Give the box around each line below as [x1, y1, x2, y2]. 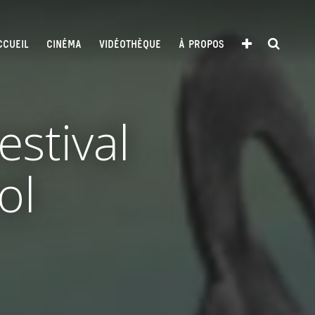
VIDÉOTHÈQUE [99, 39, 161, 51]
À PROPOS [179, 39, 224, 51]
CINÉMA [46, 39, 82, 51]
